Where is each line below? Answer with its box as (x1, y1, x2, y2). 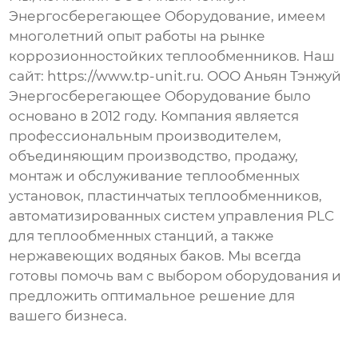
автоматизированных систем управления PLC (9, 208, 335, 225)
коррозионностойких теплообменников (9, 48, 297, 65)
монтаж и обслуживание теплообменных (9, 168, 300, 185)
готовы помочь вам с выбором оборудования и (9, 268, 342, 284)
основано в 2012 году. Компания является (9, 108, 300, 125)
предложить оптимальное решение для (9, 288, 296, 304)
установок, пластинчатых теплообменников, (9, 188, 323, 205)
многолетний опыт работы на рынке (9, 28, 266, 45)
